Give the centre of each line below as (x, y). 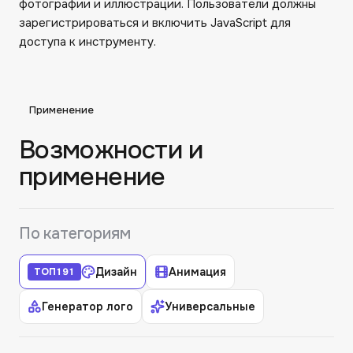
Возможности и (111, 150)
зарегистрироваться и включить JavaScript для (155, 22)
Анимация (197, 272)
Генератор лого (87, 307)
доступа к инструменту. (87, 41)
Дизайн (116, 272)
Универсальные (210, 307)
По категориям (75, 234)
